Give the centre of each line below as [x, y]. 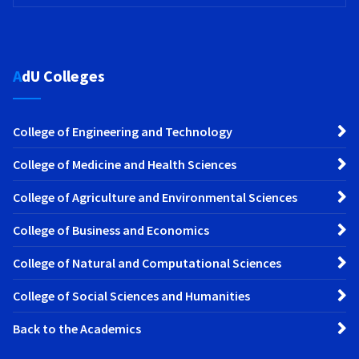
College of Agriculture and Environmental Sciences [155, 198]
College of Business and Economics [111, 230]
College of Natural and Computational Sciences [147, 263]
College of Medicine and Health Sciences [125, 165]
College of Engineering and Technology [123, 132]
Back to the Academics [77, 329]
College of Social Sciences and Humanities [131, 296]
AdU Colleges [63, 76]
